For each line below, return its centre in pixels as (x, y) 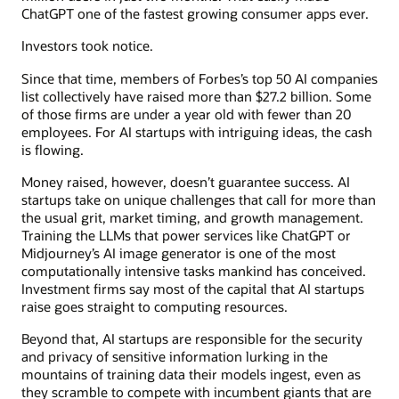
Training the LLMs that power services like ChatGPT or (186, 235)
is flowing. (53, 149)
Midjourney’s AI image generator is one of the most (179, 252)
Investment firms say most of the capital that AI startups (193, 288)
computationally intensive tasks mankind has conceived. (194, 270)
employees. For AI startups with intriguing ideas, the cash (197, 131)
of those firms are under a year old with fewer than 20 (186, 114)
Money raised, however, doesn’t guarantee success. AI (186, 181)
